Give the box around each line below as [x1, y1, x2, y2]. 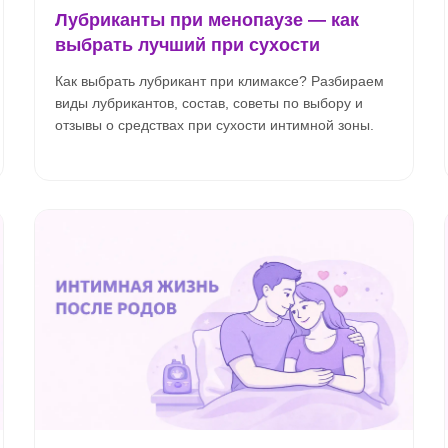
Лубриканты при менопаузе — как [55, 10, 359, 30]
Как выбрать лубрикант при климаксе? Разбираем [55, 73, 384, 89]
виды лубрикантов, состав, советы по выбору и [55, 95, 363, 111]
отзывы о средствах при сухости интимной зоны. [55, 117, 374, 133]
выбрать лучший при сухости [55, 35, 320, 55]
